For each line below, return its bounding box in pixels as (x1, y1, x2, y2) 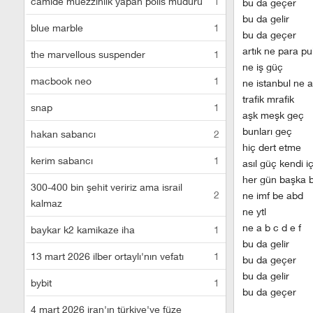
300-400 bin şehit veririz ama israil (31, 181, 182, 193)
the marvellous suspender (31, 48, 145, 60)
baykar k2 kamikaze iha (31, 224, 135, 235)
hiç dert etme (242, 141, 301, 153)
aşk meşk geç (242, 109, 304, 121)
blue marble (31, 22, 83, 34)
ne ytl (242, 205, 266, 217)
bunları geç (242, 125, 292, 137)
